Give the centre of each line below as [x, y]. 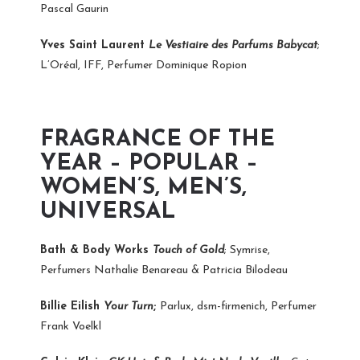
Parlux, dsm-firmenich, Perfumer [238, 306]
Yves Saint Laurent [94, 45]
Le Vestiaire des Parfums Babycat [233, 45]
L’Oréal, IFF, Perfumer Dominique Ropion [143, 65]
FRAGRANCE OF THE [157, 139]
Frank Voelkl [71, 326]
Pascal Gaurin [74, 9]
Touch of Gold [188, 250]
